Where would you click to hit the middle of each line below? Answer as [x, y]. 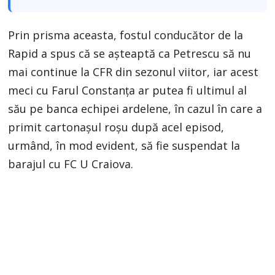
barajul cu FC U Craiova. [71, 164]
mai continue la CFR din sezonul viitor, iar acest [134, 72]
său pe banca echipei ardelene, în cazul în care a [135, 108]
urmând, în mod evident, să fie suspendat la [124, 145]
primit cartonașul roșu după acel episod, [116, 127]
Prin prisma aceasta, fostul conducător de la [126, 35]
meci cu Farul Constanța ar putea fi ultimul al [128, 90]
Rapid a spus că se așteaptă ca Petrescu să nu [130, 53]
